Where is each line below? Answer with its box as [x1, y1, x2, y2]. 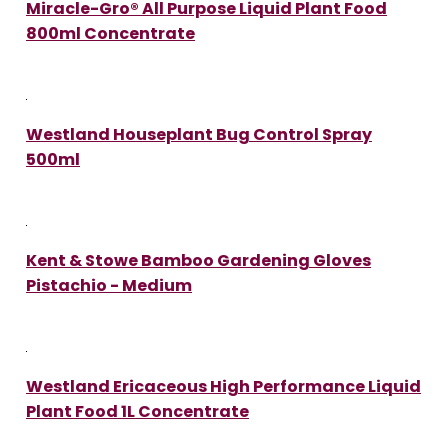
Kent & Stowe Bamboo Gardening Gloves [26, 248, 371, 272]
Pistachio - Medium [26, 273, 192, 297]
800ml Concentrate [26, 21, 195, 45]
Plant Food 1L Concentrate [26, 399, 249, 423]
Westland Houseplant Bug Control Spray [26, 122, 372, 146]
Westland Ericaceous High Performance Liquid [26, 374, 421, 398]
